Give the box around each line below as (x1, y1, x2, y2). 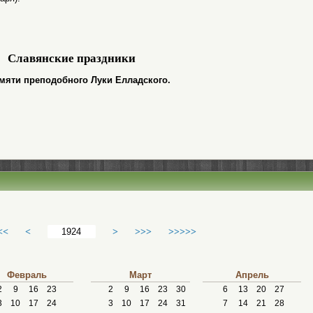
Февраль (6, 270, 47, 280)
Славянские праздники (7, 52, 136, 65)
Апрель (235, 270, 269, 280)
